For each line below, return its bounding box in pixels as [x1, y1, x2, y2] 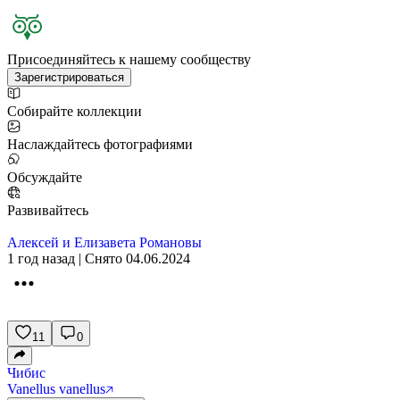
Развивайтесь [7, 203, 88, 218]
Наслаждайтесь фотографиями [7, 137, 193, 152]
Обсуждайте [7, 170, 82, 185]
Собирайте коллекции [7, 104, 142, 119]
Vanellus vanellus [7, 381, 105, 396]
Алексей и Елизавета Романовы [7, 235, 202, 250]
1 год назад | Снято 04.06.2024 [7, 251, 190, 266]
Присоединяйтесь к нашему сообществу [7, 52, 251, 67]
